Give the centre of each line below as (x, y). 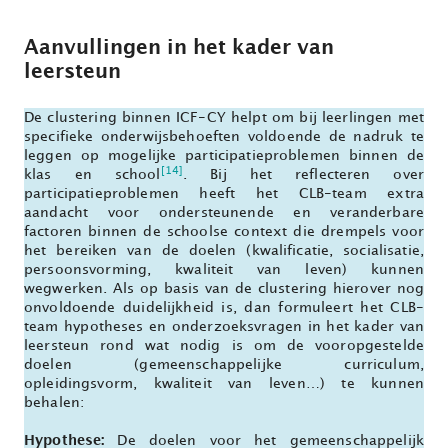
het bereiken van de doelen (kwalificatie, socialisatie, (224, 251)
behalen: (54, 403)
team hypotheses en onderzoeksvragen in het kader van (224, 327)
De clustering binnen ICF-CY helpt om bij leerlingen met (224, 118)
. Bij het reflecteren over (303, 175)
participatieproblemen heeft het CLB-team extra (224, 194)
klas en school (92, 175)
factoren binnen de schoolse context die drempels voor (224, 232)
